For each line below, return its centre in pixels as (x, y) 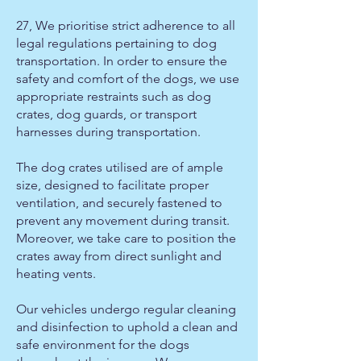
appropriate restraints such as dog (114, 96)
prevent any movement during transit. (123, 220)
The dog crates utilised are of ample (120, 167)
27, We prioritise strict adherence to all (126, 25)
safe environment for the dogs (103, 344)
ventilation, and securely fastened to (119, 203)
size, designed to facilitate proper (112, 185)
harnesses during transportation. (108, 132)
